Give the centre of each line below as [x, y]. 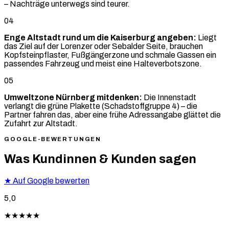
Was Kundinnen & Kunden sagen [100, 159]
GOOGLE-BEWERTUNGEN [53, 139]
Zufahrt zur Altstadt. [41, 123]
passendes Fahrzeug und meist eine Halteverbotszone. [103, 63]
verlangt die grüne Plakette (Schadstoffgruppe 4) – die [101, 106]
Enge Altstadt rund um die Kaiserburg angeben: [100, 37]
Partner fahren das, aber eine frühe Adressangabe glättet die [112, 114]
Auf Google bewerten [50, 180]
